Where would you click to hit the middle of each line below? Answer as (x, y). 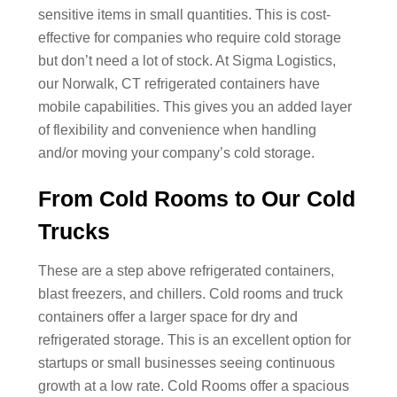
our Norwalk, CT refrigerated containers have (179, 83)
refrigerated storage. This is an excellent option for (194, 339)
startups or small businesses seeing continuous (186, 362)
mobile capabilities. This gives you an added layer (195, 106)
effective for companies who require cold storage (189, 37)
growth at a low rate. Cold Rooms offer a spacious (193, 385)
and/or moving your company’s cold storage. (176, 152)
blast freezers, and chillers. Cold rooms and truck (190, 293)
